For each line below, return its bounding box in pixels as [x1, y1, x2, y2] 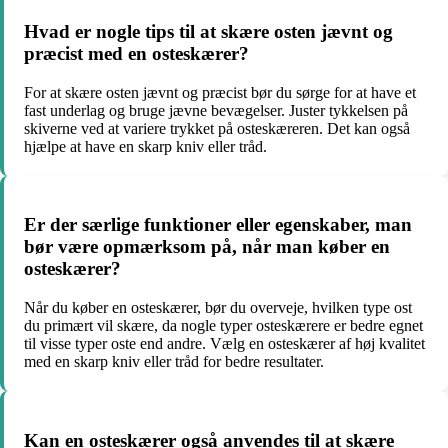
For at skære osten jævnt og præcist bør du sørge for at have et [24, 83, 416, 101]
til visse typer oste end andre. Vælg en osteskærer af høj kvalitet [24, 335, 425, 353]
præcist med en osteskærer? [24, 42, 249, 64]
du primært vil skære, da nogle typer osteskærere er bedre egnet [24, 317, 423, 335]
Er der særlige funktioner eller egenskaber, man [24, 214, 412, 236]
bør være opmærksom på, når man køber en [24, 236, 390, 258]
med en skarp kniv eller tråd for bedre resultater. [24, 353, 324, 371]
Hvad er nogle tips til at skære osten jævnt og [24, 20, 393, 42]
